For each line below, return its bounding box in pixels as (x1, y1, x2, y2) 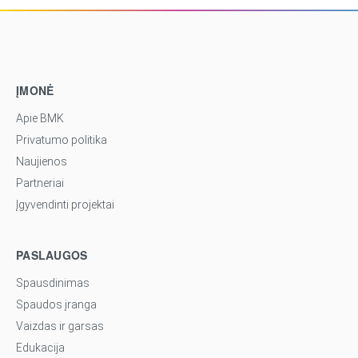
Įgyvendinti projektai (16, 197, 114, 211)
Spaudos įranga (16, 297, 97, 311)
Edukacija (16, 340, 65, 354)
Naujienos (16, 154, 67, 168)
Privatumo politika (16, 133, 107, 146)
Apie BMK (16, 111, 64, 125)
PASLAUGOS (16, 246, 88, 263)
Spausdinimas (16, 276, 89, 289)
